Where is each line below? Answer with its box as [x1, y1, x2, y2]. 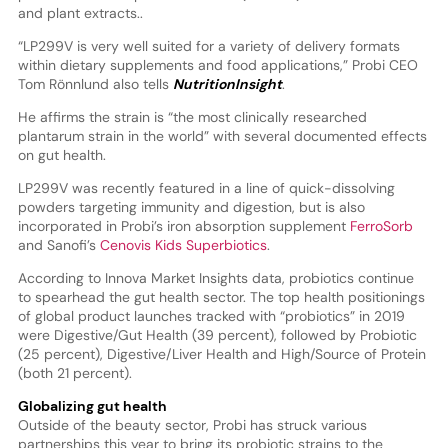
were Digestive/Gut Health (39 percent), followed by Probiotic [17, 325, 417, 344]
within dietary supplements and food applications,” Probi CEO [17, 55, 418, 74]
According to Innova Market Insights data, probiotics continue [17, 268, 414, 287]
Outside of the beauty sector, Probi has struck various [17, 415, 367, 434]
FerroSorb [349, 216, 413, 235]
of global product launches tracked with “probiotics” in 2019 [17, 306, 405, 325]
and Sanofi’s [17, 235, 100, 254]
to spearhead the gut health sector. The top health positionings [17, 287, 425, 306]
